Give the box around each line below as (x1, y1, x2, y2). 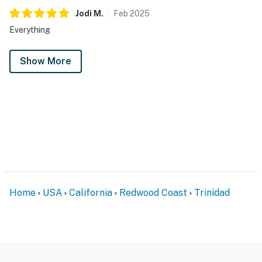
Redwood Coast (119, 187, 187, 198)
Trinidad (194, 187, 230, 198)
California (69, 187, 112, 198)
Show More (20, 55, 71, 67)
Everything (9, 25, 50, 35)
